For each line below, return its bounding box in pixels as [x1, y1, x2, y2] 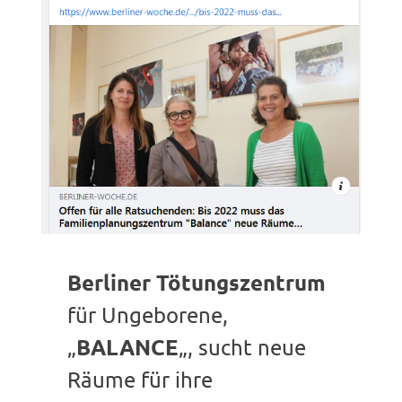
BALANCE [75, 332, 179, 361]
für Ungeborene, [66, 301, 228, 328]
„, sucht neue [178, 333, 306, 360]
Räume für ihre [66, 365, 213, 392]
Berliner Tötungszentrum [66, 267, 326, 296]
